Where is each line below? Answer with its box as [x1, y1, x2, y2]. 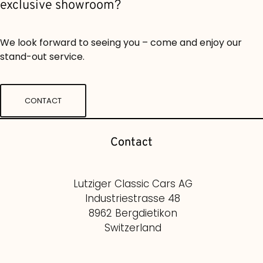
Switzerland [104, 221, 161, 235]
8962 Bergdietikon [88, 206, 177, 221]
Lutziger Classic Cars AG [73, 177, 193, 191]
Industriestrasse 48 [85, 191, 180, 206]
